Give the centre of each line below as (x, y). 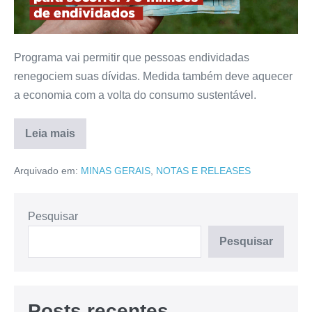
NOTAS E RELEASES (203, 171)
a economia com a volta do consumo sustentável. (135, 95)
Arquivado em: (46, 171)
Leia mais (50, 134)
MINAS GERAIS (116, 171)
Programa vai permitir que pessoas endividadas (132, 58)
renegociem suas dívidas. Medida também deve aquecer (153, 77)
